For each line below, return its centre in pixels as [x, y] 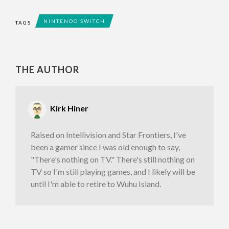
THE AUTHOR [47, 70]
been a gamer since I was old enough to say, [105, 147]
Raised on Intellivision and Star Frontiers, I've [108, 134]
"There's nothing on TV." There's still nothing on [113, 159]
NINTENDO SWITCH [74, 21]
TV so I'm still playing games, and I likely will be [113, 171]
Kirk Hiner [69, 108]
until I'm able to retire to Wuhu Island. [96, 184]
